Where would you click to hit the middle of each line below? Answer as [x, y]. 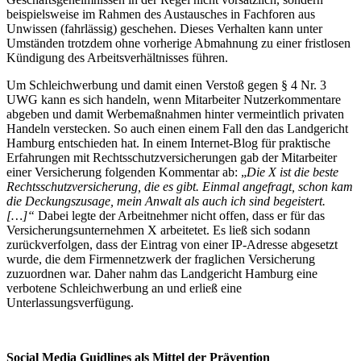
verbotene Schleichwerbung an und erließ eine [124, 288]
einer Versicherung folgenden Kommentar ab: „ [127, 172]
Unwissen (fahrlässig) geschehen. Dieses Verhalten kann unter [164, 28]
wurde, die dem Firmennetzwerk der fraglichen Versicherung [161, 259]
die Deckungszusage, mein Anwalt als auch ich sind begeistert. [166, 201]
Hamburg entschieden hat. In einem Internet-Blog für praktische [168, 143]
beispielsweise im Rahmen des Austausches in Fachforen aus [161, 14]
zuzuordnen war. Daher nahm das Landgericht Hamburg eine [162, 273]
